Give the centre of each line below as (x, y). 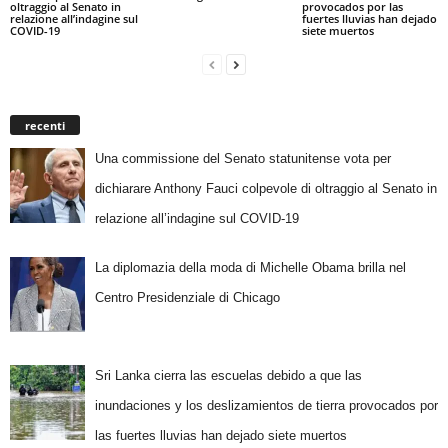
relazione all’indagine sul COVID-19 (196, 218)
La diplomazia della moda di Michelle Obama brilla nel (250, 268)
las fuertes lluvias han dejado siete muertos (220, 436)
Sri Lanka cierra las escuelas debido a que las (228, 376)
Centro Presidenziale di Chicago (187, 298)
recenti (45, 125)
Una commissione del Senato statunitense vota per (242, 158)
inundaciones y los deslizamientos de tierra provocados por (266, 406)
